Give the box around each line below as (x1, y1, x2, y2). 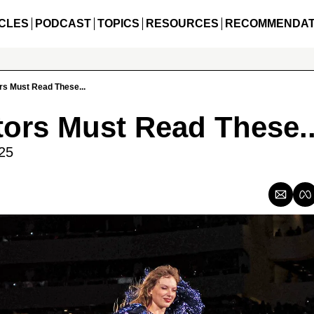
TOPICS (97, 18, 139, 29)
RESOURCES (145, 18, 219, 29)
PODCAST (34, 18, 91, 29)
